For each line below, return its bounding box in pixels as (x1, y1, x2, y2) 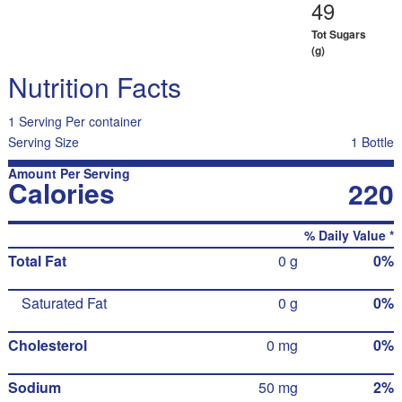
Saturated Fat (21, 293, 107, 313)
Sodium (7, 377, 61, 398)
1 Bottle (351, 133, 395, 151)
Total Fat (7, 250, 66, 271)
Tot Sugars (310, 26, 366, 42)
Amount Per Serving (7, 164, 130, 182)
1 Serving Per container (7, 112, 142, 130)
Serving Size (7, 133, 79, 151)
